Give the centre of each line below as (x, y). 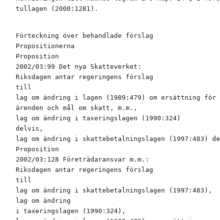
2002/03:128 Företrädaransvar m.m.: (82, 160)
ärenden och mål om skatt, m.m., (77, 108)
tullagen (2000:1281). (57, 9)
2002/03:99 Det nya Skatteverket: (79, 67)
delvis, (29, 129)
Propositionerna (45, 46)
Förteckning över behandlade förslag (84, 36)
